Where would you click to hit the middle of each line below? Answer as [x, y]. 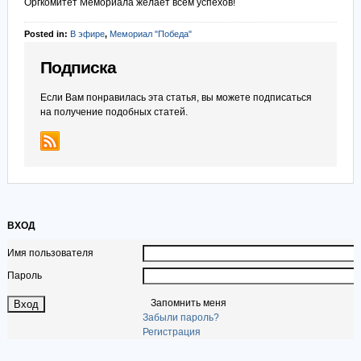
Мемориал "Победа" [150, 34]
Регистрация [171, 332]
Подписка [78, 68]
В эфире [87, 34]
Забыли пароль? [180, 317]
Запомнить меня [188, 303]
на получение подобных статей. [114, 112]
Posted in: [47, 34]
